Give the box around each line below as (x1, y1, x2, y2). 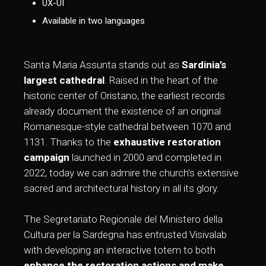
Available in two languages (42, 15, 145, 27)
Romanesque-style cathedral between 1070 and (24, 121, 231, 133)
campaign (24, 151, 69, 164)
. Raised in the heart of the (104, 74, 218, 87)
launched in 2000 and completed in (69, 151, 221, 164)
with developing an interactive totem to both (24, 244, 216, 256)
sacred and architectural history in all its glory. (24, 182, 219, 195)
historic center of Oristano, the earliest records (24, 90, 225, 102)
